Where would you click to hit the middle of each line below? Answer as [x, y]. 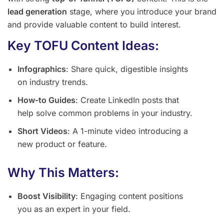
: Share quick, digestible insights [127, 69]
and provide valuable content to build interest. [94, 25]
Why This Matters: [63, 173]
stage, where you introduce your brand [142, 12]
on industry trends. [53, 82]
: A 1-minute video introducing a [128, 131]
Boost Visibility [46, 196]
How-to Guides [46, 100]
